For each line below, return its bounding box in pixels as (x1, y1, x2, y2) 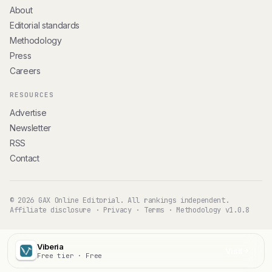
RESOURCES (10, 90, 54, 100)
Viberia (37, 242, 64, 251)
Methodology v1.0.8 (176, 205, 250, 216)
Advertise (10, 107, 47, 118)
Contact (10, 153, 39, 164)
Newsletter (10, 123, 51, 134)
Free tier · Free (37, 251, 103, 260)
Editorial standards (10, 20, 80, 31)
